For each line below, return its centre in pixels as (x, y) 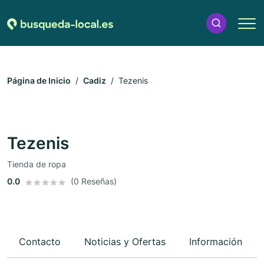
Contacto (40, 242)
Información (216, 242)
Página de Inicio (39, 81)
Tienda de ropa (37, 164)
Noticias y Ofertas (125, 242)
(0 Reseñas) (94, 181)
